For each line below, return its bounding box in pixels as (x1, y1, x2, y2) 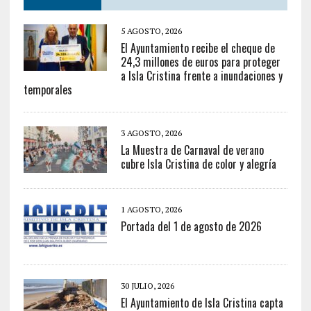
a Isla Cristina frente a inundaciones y (120, 67, 283, 85)
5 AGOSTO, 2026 (120, 26, 182, 37)
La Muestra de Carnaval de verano (120, 142, 264, 159)
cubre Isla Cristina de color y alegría (120, 155, 276, 173)
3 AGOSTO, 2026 (120, 128, 182, 139)
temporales (23, 81, 72, 99)
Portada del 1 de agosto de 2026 (120, 218, 262, 235)
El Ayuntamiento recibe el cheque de (120, 40, 275, 57)
